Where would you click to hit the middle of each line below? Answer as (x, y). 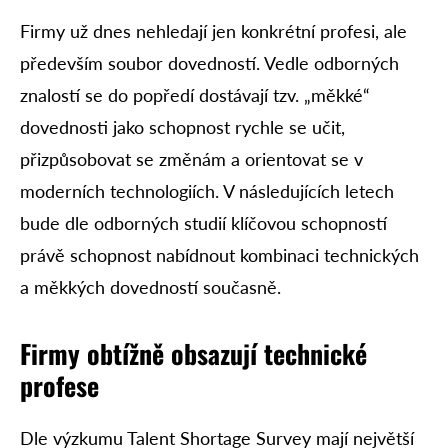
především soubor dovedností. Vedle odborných (209, 63)
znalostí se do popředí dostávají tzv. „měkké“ (195, 95)
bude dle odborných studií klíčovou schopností (203, 223)
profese (59, 386)
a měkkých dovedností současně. (150, 287)
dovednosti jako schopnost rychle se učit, (182, 127)
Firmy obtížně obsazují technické (193, 354)
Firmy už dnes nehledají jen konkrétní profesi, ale (213, 31)
